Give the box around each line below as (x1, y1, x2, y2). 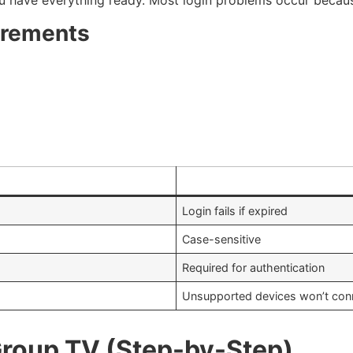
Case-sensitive (182, 232, 262, 247)
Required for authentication (182, 261, 325, 275)
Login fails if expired (182, 204, 288, 218)
